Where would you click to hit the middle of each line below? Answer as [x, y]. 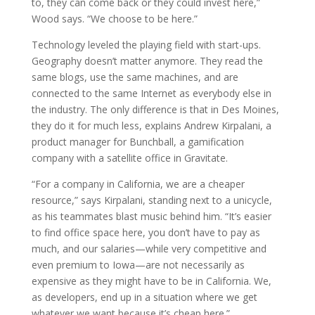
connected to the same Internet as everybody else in [151, 93]
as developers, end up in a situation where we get [144, 297]
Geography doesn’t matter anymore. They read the [147, 61]
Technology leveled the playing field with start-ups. [146, 45]
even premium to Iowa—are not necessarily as [138, 265]
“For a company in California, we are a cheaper [138, 184]
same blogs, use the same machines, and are [135, 77]
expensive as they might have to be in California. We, [151, 281]
